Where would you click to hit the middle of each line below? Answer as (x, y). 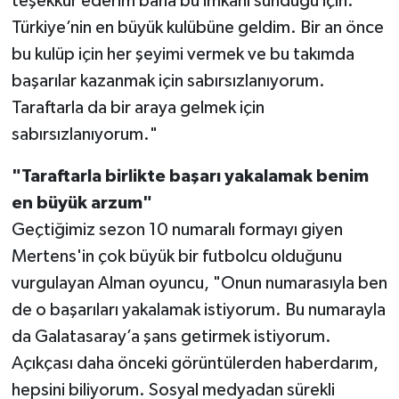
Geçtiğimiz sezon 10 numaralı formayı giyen (177, 230)
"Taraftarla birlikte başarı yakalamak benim (190, 177)
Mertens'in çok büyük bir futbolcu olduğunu (176, 257)
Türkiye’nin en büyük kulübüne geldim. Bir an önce (197, 28)
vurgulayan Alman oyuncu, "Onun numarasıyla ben (199, 284)
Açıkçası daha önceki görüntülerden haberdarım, (195, 364)
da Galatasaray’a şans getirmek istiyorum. (171, 337)
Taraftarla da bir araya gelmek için (138, 108)
